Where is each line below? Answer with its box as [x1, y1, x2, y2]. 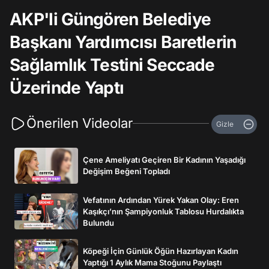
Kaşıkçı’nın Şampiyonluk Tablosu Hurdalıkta [83, 206, 244, 216]
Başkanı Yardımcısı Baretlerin [10, 32, 237, 52]
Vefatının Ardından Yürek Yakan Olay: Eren [83, 195, 239, 205]
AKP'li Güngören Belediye [10, 9, 211, 29]
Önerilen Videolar [26, 115, 133, 131]
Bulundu [83, 217, 114, 228]
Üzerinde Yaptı [10, 77, 124, 98]
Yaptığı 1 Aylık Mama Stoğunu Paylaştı [83, 258, 222, 267]
